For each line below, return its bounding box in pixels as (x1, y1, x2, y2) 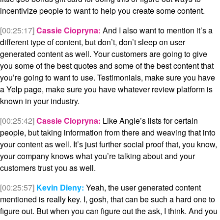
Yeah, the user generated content (84, 182, 201, 193)
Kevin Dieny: (36, 182, 84, 193)
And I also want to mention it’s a (101, 25, 213, 36)
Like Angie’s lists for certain (101, 115, 198, 127)
